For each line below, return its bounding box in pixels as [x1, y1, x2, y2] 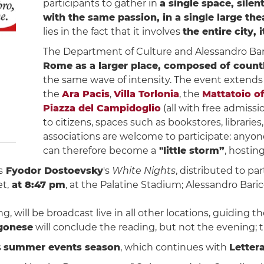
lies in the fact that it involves [42, 26, 183, 37]
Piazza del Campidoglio [42, 103, 161, 114]
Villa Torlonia [113, 88, 179, 100]
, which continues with [120, 242, 229, 253]
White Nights [111, 165, 176, 176]
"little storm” [156, 145, 225, 156]
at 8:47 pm [8, 179, 65, 190]
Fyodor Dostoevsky [2, 165, 103, 176]
